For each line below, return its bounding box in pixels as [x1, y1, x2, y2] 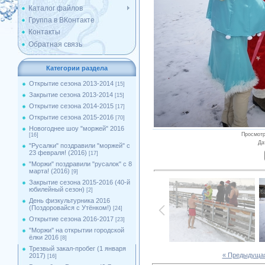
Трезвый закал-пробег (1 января [29, 245, 126, 252]
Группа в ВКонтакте [28, 15, 95, 24]
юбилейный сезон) [29, 186, 85, 193]
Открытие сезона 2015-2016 [29, 114, 114, 121]
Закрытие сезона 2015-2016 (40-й [29, 179, 130, 186]
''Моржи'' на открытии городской [29, 227, 124, 234]
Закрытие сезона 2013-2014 [29, 91, 113, 98]
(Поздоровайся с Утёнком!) [29, 204, 111, 211]
